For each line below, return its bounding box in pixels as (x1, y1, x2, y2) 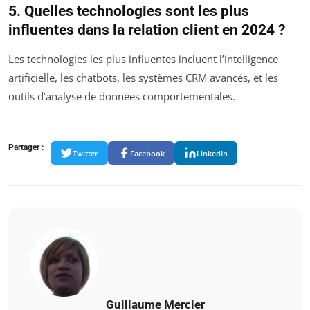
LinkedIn (197, 147, 228, 158)
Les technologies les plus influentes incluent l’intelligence (8, 52, 278, 66)
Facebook (130, 147, 165, 158)
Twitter (73, 147, 98, 158)
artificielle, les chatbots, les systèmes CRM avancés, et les (8, 71, 278, 85)
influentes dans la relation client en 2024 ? (8, 21, 285, 39)
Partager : (8, 143, 44, 153)
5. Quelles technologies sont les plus (8, 3, 249, 20)
